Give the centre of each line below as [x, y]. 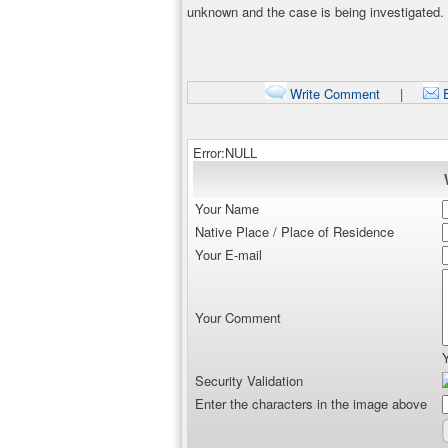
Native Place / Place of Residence [294, 231]
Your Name [227, 208]
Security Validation [249, 380]
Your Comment [238, 317]
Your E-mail [228, 254]
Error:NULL [225, 152]
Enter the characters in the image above [311, 403]
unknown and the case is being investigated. [315, 11]
